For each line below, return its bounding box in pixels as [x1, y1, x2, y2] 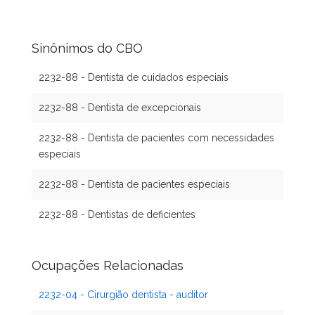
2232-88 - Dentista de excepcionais [39, 102, 201, 113]
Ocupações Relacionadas [32, 258, 184, 273]
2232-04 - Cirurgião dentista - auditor [39, 289, 208, 300]
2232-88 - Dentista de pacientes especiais [39, 179, 230, 190]
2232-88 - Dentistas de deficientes [39, 209, 195, 220]
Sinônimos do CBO [32, 41, 143, 56]
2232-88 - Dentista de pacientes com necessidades [39, 132, 274, 143]
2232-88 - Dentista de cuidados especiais [39, 72, 229, 83]
